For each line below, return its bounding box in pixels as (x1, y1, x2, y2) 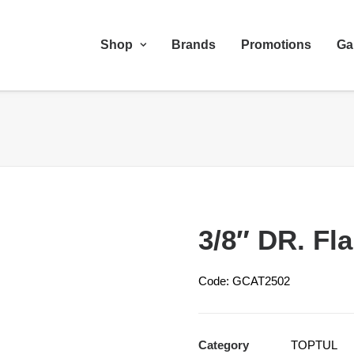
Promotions (241, 38, 311, 51)
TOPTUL (291, 338, 337, 352)
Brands (171, 38, 216, 51)
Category (198, 338, 249, 352)
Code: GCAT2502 (198, 274, 290, 288)
